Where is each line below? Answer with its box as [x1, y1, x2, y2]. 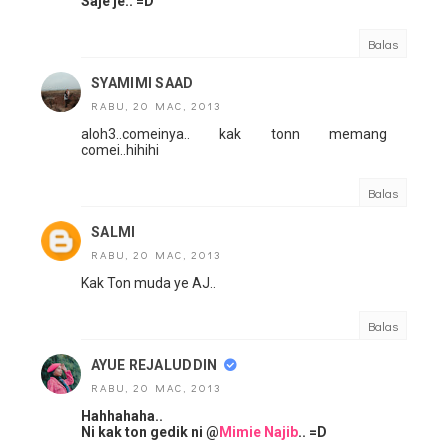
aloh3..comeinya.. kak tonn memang [81, 126, 387, 143]
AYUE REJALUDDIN [91, 357, 218, 374]
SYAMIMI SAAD [91, 75, 194, 92]
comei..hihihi [81, 142, 159, 159]
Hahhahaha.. [81, 408, 163, 425]
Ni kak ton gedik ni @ [81, 424, 219, 441]
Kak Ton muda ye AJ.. [81, 275, 216, 292]
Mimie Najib [219, 424, 298, 441]
